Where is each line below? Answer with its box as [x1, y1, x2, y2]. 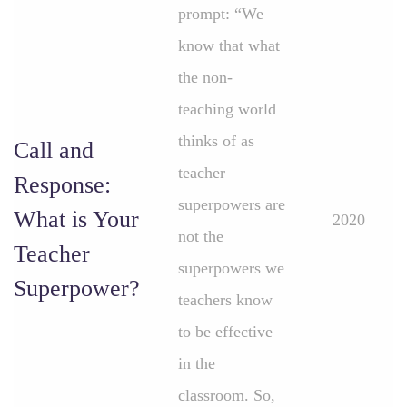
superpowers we [178, 259, 284, 277]
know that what [178, 36, 280, 55]
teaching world [178, 100, 276, 118]
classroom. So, [178, 386, 275, 404]
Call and [14, 137, 94, 164]
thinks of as [178, 132, 254, 150]
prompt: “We [178, 5, 263, 23]
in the [178, 354, 215, 372]
